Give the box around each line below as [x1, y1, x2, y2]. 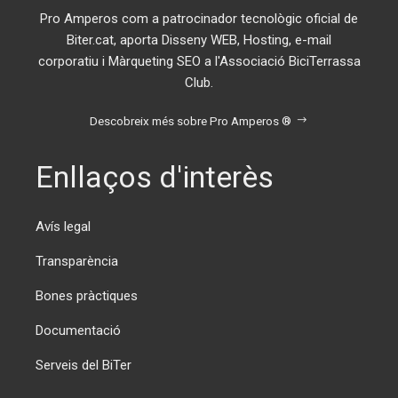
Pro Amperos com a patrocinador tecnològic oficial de [40, 11, 358, 28]
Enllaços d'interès [36, 159, 274, 195]
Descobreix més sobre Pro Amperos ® [90, 114, 291, 129]
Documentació [36, 322, 121, 339]
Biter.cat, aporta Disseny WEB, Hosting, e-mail [67, 32, 331, 49]
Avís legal [36, 219, 91, 235]
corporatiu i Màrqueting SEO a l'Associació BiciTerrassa [37, 53, 361, 70]
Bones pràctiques [36, 288, 138, 305]
